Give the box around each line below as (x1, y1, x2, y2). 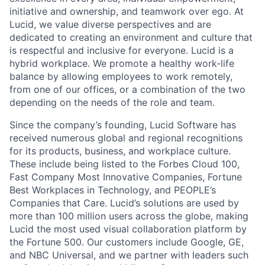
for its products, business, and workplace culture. (9, 144, 231, 157)
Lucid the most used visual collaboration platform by (9, 222, 247, 235)
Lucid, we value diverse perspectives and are (9, 18, 211, 30)
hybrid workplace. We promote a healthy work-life (9, 57, 234, 69)
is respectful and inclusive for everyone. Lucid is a (9, 44, 234, 56)
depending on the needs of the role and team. (9, 96, 215, 108)
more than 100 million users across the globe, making (9, 209, 248, 222)
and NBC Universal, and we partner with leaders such (9, 248, 248, 261)
